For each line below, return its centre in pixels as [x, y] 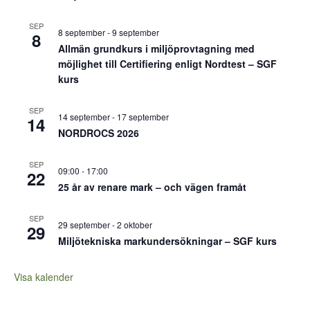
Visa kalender [44, 277]
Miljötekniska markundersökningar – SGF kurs [167, 241]
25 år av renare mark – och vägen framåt [152, 187]
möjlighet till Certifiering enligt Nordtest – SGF [167, 64]
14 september [84, 117]
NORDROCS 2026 [99, 133]
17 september [143, 117]
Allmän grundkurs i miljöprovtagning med [156, 48]
